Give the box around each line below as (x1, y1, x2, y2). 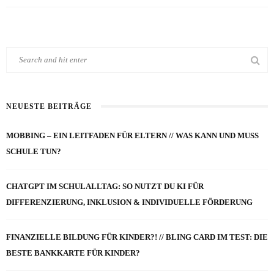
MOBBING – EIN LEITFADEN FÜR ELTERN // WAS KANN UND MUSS (6, 131, 259, 140)
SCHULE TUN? (6, 147, 61, 156)
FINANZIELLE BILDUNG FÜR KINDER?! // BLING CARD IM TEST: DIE (6, 232, 268, 242)
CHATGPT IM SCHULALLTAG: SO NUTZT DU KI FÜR (6, 182, 204, 191)
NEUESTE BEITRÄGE (6, 102, 92, 111)
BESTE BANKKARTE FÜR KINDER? (6, 248, 140, 257)
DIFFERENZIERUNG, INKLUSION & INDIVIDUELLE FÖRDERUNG (6, 198, 253, 207)
